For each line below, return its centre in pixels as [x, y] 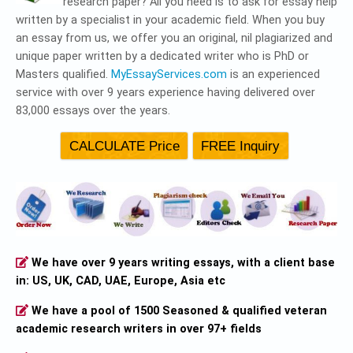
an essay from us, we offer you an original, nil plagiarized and [174, 39]
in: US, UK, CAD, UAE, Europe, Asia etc [121, 281]
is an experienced [273, 75]
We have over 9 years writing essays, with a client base [182, 262]
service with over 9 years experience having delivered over [165, 93]
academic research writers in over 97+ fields [139, 329]
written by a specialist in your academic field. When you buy [170, 20]
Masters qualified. [63, 75]
